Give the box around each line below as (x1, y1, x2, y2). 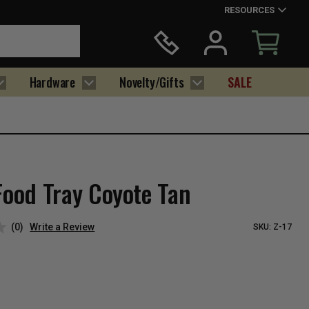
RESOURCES (224, 5, 275, 15)
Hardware (29, 73, 76, 91)
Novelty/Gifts (119, 73, 184, 91)
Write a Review (30, 221, 95, 232)
